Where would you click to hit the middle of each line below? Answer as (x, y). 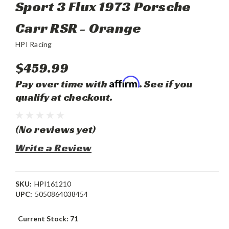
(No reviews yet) (55, 129)
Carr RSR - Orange (78, 28)
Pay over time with (62, 84)
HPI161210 (52, 184)
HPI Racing (34, 44)
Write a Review (53, 148)
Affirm (124, 82)
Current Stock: (44, 219)
